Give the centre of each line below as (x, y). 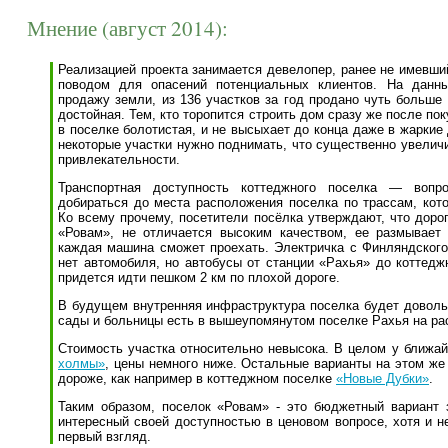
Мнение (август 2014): (127, 28)
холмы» (81, 363)
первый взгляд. (104, 436)
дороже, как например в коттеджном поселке (197, 378)
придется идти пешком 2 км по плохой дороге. (199, 277)
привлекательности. (119, 159)
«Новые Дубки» (382, 378)
